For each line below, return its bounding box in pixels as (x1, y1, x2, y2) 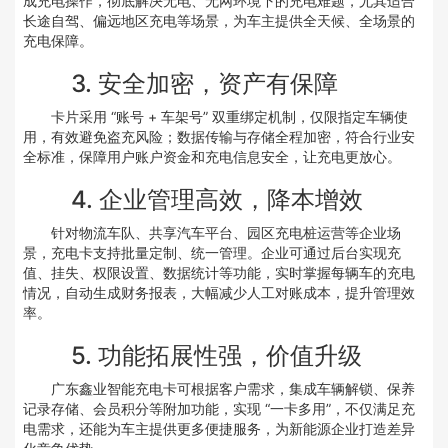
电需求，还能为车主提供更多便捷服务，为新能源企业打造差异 (23, 419, 416, 437)
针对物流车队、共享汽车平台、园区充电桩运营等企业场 (51, 223, 402, 241)
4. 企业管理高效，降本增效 (71, 184, 364, 214)
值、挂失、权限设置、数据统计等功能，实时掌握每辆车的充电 (23, 263, 416, 281)
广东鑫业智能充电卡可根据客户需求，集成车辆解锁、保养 (51, 379, 416, 397)
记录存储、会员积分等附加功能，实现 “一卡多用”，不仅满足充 (23, 399, 416, 417)
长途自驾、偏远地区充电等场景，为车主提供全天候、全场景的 (23, 11, 416, 29)
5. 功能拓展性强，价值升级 (71, 340, 363, 370)
